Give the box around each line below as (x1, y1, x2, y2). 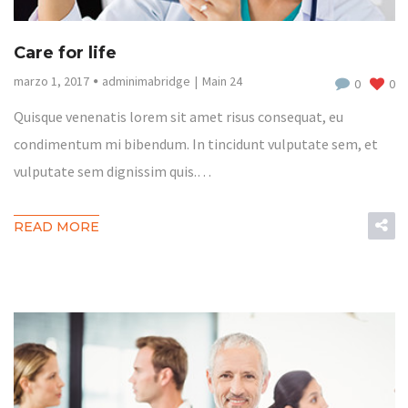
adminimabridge (101, 72, 190, 89)
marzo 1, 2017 (13, 72, 89, 89)
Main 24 (201, 72, 242, 89)
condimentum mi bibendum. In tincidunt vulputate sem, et (13, 134, 378, 153)
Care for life (13, 42, 117, 63)
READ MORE (13, 218, 99, 235)
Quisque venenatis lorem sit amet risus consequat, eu (13, 107, 343, 126)
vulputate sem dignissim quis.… (13, 161, 211, 180)
